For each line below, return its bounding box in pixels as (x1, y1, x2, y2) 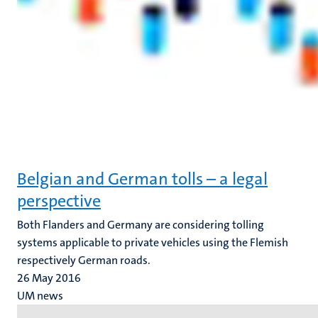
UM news (17, 288, 63, 303)
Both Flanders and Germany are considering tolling (17, 217, 264, 232)
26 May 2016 (17, 270, 81, 285)
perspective (17, 190, 101, 212)
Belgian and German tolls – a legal (17, 168, 268, 190)
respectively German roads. (17, 253, 150, 268)
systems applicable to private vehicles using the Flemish (17, 235, 288, 250)
